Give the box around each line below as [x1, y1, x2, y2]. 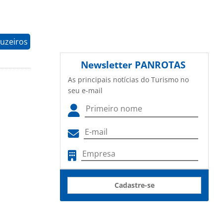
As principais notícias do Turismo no [68, 75, 189, 85]
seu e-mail [68, 86, 103, 96]
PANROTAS [135, 58, 185, 72]
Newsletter [81, 58, 135, 72]
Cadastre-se [114, 180, 155, 190]
